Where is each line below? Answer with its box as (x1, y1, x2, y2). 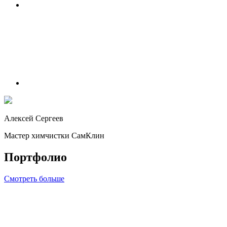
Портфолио (4, 150, 67, 164)
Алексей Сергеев (4, 113, 63, 123)
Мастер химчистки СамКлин (4, 131, 104, 140)
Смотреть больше (4, 174, 64, 183)
